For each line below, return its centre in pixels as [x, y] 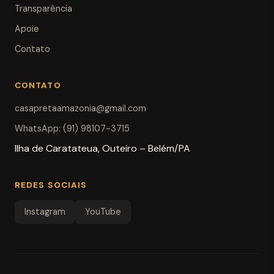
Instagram [45, 212]
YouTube [103, 212]
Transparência [43, 9]
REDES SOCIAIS [51, 185]
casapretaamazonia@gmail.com [80, 109]
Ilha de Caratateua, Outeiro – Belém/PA [102, 149]
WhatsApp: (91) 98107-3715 [72, 129]
